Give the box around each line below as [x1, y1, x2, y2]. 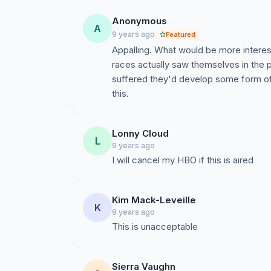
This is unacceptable [112, 221, 198, 232]
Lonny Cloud [112, 128, 169, 139]
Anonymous [112, 15, 167, 27]
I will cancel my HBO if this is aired [112, 154, 253, 166]
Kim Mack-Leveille [112, 194, 196, 206]
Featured [166, 30, 195, 39]
